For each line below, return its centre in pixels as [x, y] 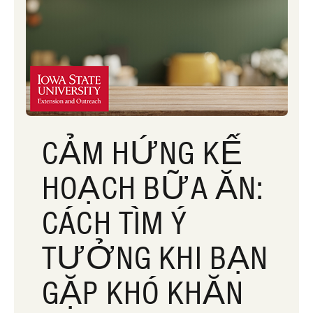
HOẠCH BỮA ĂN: [153, 188]
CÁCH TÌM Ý [115, 223]
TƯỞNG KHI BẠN [155, 258]
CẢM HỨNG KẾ [143, 153]
